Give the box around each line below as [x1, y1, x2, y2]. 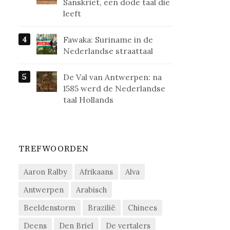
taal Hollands [63, 94, 114, 105]
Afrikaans [80, 167, 113, 177]
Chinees [128, 203, 158, 213]
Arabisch [76, 185, 107, 195]
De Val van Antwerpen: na [63, 72, 162, 83]
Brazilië [88, 203, 116, 213]
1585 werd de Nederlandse [63, 83, 166, 94]
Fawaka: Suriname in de [63, 34, 154, 45]
